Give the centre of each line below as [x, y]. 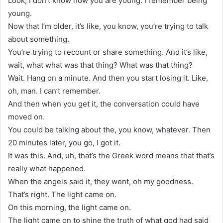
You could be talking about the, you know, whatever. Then [109, 129]
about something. [39, 39]
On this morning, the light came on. [69, 207]
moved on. [26, 116]
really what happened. [47, 168]
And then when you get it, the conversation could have [104, 104]
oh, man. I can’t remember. [54, 91]
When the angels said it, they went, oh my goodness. [101, 181]
